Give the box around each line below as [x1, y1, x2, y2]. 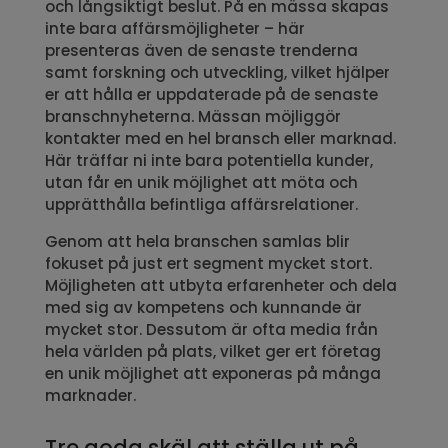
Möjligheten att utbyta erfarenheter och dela [44, 274, 397, 296]
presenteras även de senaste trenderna [44, 39, 358, 61]
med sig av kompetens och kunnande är [44, 296, 362, 318]
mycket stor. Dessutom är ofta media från [44, 318, 378, 340]
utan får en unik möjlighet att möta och [44, 171, 358, 193]
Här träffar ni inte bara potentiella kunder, [44, 149, 373, 171]
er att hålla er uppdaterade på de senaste [44, 83, 378, 105]
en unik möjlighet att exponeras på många [44, 362, 381, 384]
